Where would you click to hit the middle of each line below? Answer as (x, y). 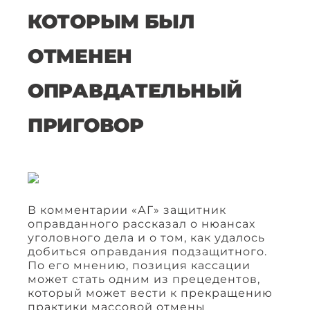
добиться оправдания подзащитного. (147, 252)
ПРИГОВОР (86, 126)
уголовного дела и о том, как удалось (146, 238)
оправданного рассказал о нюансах (142, 224)
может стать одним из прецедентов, (144, 280)
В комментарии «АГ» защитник (127, 210)
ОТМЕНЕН (80, 56)
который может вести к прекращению (150, 293)
